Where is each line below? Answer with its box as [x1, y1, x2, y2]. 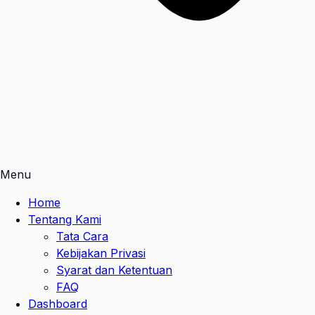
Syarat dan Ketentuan [56, 263, 172, 277]
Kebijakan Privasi [56, 246, 146, 260]
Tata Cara [56, 229, 108, 243]
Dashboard [28, 297, 87, 311]
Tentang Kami [28, 212, 101, 226]
